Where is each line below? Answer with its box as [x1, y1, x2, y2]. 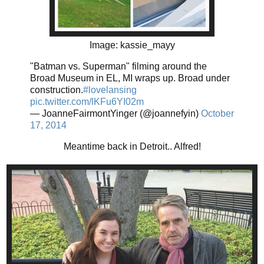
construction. [30, 85, 83, 95]
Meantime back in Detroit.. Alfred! [63, 141, 201, 152]
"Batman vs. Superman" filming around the [30, 61, 207, 72]
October [201, 108, 234, 119]
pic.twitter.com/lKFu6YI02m [30, 97, 144, 107]
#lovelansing [83, 85, 137, 95]
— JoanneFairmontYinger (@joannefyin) [30, 108, 201, 119]
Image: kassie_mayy [89, 40, 175, 51]
